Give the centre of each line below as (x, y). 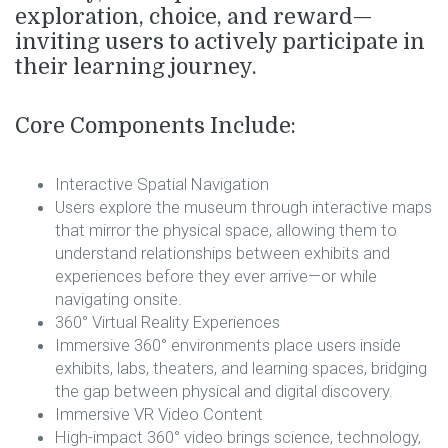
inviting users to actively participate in (220, 42)
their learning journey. (136, 67)
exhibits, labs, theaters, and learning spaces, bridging (241, 367)
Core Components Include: (155, 126)
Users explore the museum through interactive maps (243, 206)
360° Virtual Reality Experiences (167, 321)
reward (313, 17)
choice (183, 17)
